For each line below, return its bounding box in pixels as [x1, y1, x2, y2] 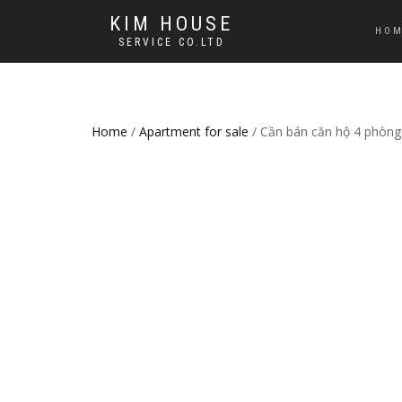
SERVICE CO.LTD [118, 36, 225, 48]
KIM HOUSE [109, 13, 233, 35]
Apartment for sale [139, 123, 249, 140]
